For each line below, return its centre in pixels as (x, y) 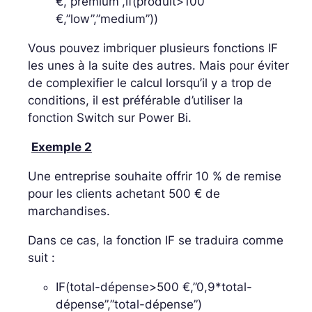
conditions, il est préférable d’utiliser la (135, 100)
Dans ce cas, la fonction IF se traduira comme (156, 240)
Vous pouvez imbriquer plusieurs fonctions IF (153, 48)
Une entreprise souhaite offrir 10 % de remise (155, 176)
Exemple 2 (62, 147)
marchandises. (69, 211)
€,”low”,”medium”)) (107, 18)
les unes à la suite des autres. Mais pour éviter (158, 65)
